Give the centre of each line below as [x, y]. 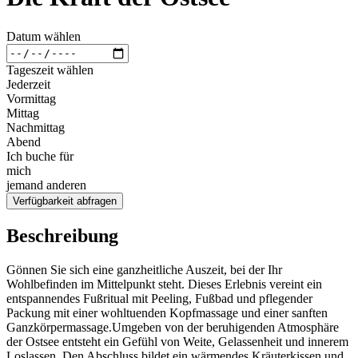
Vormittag [31, 98]
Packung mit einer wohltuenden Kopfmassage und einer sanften [167, 312]
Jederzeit [28, 84]
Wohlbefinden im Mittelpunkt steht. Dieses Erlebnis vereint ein [164, 284]
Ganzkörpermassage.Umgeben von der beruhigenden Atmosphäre [173, 327]
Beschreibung [62, 235]
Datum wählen [44, 36]
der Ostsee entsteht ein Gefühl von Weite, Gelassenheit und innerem [177, 341]
